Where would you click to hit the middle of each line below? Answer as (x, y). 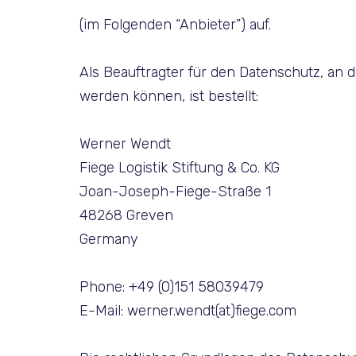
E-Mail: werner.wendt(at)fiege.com (188, 310)
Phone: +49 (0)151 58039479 (172, 286)
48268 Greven (126, 215)
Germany (109, 239)
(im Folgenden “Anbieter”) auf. (175, 24)
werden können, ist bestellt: (169, 96)
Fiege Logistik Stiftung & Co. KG (180, 167)
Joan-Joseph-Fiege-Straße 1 (175, 191)
